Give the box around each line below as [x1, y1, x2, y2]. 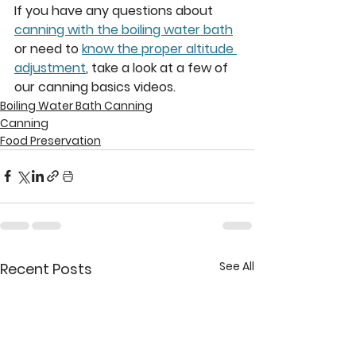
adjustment [14, 58, 86, 77]
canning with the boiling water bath [14, 20, 233, 39]
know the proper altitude [82, 39, 237, 58]
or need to [14, 39, 82, 58]
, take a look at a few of [86, 58, 231, 77]
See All [219, 257, 254, 274]
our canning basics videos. [14, 77, 179, 96]
